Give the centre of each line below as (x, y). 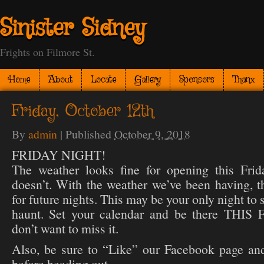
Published (90, 134)
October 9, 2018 (152, 134)
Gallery (148, 80)
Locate (103, 80)
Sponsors (197, 80)
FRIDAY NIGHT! (58, 155)
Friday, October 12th (82, 112)
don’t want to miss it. (65, 229)
